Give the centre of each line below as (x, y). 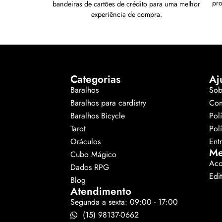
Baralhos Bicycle (98, 116)
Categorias (95, 80)
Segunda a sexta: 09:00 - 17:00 (124, 202)
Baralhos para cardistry (108, 103)
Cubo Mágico (93, 155)
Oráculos (85, 142)
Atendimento (101, 192)
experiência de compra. (126, 15)
